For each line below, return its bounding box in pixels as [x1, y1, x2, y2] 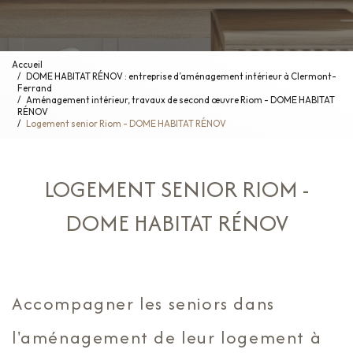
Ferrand [17, 83, 52, 95]
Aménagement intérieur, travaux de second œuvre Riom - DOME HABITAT [26, 95, 335, 106]
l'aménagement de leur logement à [12, 324, 322, 350]
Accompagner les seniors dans [12, 290, 275, 316]
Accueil [12, 59, 43, 71]
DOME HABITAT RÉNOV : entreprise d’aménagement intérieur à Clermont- [26, 71, 336, 83]
